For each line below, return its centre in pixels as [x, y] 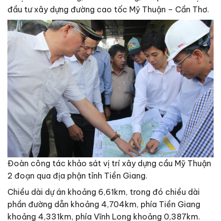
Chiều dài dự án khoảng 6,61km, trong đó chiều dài [104, 192]
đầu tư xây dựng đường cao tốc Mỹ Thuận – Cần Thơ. [108, 10]
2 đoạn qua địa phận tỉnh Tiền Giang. [77, 175]
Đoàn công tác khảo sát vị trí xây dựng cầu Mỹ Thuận [109, 163]
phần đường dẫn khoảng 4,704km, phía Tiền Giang [104, 204]
